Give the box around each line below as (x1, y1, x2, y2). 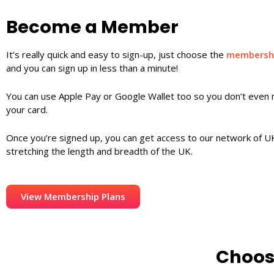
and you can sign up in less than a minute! (6, 62, 178, 74)
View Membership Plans (21, 190, 125, 202)
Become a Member (6, 15, 179, 39)
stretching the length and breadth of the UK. (6, 145, 193, 157)
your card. (6, 103, 48, 116)
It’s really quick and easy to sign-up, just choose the (6, 48, 226, 61)
